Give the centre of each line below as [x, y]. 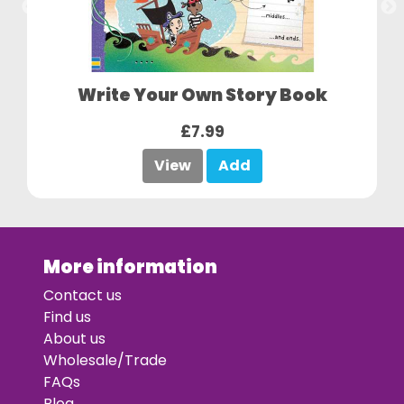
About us [74, 339]
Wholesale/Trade [105, 361]
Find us [67, 317]
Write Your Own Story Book [202, 96]
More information [130, 267]
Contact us [83, 296]
